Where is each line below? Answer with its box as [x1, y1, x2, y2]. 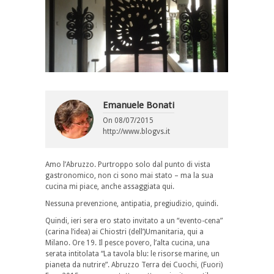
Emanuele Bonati [103, 99, 174, 111]
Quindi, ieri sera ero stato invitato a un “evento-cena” [45, 216, 223, 225]
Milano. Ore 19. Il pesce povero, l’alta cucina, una [45, 238, 210, 247]
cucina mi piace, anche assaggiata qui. [45, 182, 174, 191]
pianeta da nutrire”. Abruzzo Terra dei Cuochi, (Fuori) [45, 260, 223, 269]
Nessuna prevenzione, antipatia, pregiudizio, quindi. [45, 199, 218, 208]
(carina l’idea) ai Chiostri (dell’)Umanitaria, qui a [45, 227, 204, 236]
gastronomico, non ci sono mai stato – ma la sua [45, 171, 213, 180]
